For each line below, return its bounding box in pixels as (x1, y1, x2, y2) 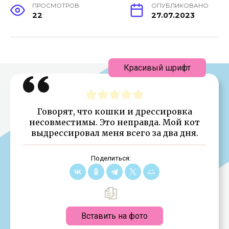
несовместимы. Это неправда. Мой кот (29, 117, 200, 127)
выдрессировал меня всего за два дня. (31, 127, 198, 138)
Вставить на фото (81, 211, 148, 221)
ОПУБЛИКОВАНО (151, 2, 209, 9)
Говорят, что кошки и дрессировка (37, 106, 192, 117)
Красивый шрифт (124, 62, 191, 73)
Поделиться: (90, 154, 131, 162)
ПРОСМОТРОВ (32, 2, 80, 9)
